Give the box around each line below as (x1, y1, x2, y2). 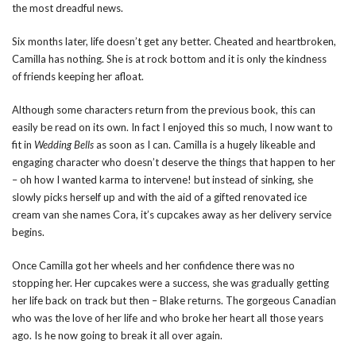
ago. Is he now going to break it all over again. (12, 329, 222, 342)
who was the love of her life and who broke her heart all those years (12, 311, 323, 324)
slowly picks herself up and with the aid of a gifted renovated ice (12, 191, 307, 203)
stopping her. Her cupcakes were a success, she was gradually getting (12, 277, 329, 289)
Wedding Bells (34, 138, 94, 151)
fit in (12, 138, 34, 151)
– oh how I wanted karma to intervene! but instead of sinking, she (12, 173, 313, 186)
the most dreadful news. (12, 2, 123, 14)
